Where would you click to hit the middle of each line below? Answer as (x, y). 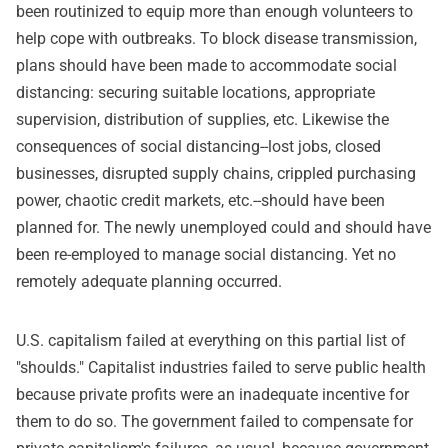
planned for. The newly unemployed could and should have (223, 227)
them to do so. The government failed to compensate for (214, 421)
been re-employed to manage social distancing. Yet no (206, 254)
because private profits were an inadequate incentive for (212, 394)
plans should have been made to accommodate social (206, 65)
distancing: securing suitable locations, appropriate (195, 92)
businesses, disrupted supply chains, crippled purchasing (216, 173)
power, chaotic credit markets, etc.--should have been (200, 200)
